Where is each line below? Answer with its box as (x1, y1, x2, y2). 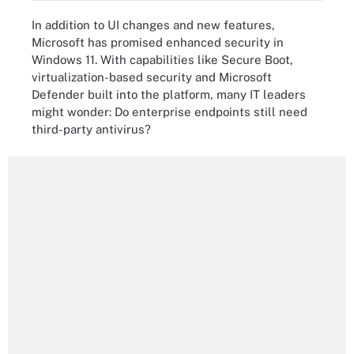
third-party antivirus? (32, 122, 151, 136)
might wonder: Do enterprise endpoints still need (32, 105, 307, 119)
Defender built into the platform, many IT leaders (32, 88, 306, 101)
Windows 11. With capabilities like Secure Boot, (32, 53, 293, 66)
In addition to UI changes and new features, (32, 18, 275, 32)
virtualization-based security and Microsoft (32, 70, 272, 84)
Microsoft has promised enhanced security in (32, 36, 284, 49)
